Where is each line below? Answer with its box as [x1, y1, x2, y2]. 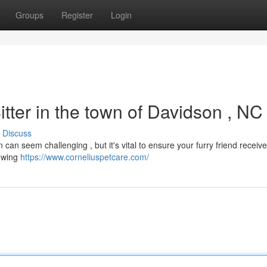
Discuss [2, 127, 32, 139]
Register [61, 9, 93, 21]
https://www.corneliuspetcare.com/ [20, 151, 149, 163]
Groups [15, 9, 44, 21]
